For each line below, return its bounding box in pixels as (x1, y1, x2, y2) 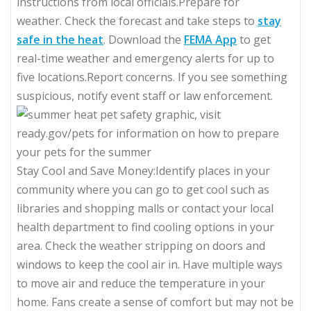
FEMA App (184, 31, 237, 47)
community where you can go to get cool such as (17, 181, 269, 197)
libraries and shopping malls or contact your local (17, 200, 274, 216)
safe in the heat (17, 31, 103, 47)
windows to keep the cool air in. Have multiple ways (17, 256, 283, 272)
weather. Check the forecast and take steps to (17, 12, 258, 28)
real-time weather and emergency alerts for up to (17, 50, 274, 66)
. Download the (103, 31, 184, 47)
